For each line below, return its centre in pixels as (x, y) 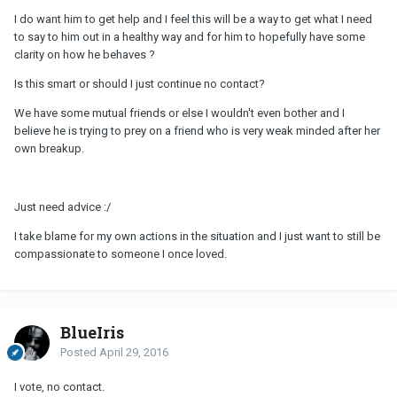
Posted (80, 353)
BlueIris (92, 333)
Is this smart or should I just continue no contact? (140, 84)
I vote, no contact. (59, 387)
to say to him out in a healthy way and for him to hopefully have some (190, 37)
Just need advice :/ (62, 207)
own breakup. (49, 149)
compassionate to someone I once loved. (121, 254)
